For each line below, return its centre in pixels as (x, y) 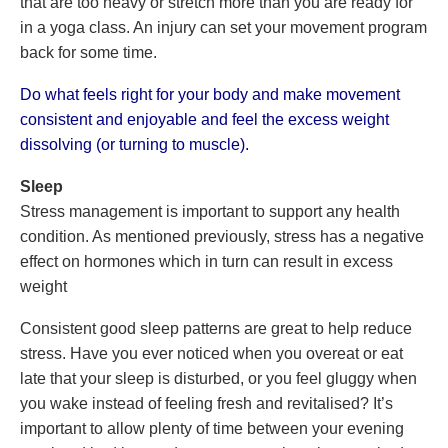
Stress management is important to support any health (210, 211)
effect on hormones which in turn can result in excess (206, 261)
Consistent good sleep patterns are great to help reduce (216, 328)
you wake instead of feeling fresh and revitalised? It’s (206, 403)
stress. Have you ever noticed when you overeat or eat (211, 353)
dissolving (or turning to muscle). (134, 144)
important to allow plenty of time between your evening (212, 428)
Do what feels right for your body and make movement (210, 94)
